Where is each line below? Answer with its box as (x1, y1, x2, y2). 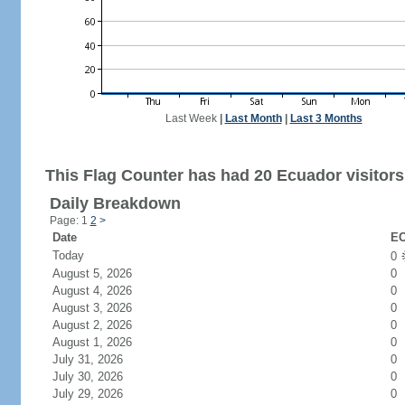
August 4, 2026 (52, 284, 154, 297)
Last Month (224, 112, 282, 125)
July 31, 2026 (52, 353, 145, 366)
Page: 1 (49, 214, 90, 227)
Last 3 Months (289, 112, 363, 125)
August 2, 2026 (52, 318, 154, 332)
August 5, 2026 (52, 267, 154, 280)
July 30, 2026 (52, 370, 145, 383)
